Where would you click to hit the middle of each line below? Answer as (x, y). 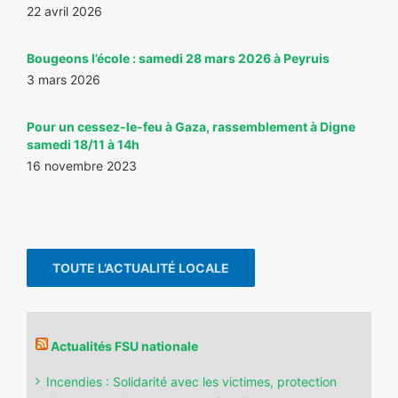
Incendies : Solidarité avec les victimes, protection (191, 382)
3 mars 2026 (64, 80)
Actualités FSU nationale (124, 346)
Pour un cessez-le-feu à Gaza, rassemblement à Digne (191, 127)
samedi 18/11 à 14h (83, 145)
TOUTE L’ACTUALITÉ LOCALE (141, 268)
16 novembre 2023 (82, 166)
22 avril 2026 (64, 12)
